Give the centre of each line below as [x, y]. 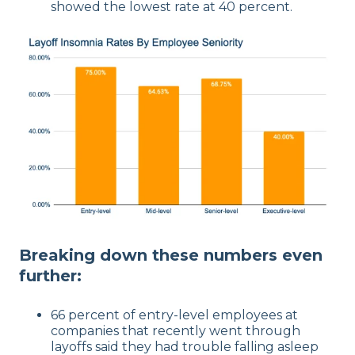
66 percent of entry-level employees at [174, 315]
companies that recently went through [176, 330]
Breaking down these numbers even [171, 256]
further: [50, 276]
